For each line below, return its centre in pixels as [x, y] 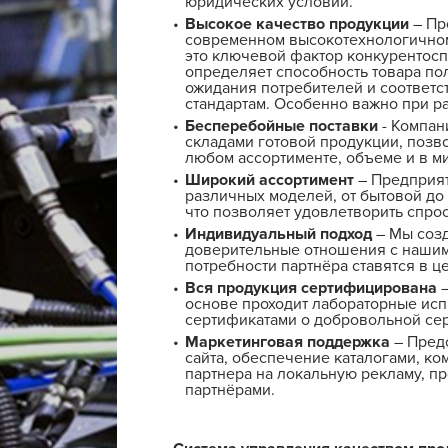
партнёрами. [230, 390]
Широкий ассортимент [269, 180]
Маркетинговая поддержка [287, 342]
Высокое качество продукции [297, 24]
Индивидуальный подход [278, 234]
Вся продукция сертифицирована [311, 288]
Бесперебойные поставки [281, 126]
